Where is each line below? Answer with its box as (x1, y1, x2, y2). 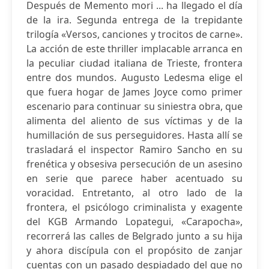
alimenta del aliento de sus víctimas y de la (26, 114, 243, 127)
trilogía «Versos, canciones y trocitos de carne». (26, 28, 243, 41)
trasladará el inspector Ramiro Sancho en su (26, 143, 243, 156)
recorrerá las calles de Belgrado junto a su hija (26, 229, 243, 243)
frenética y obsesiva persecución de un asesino (26, 157, 243, 171)
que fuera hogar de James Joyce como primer (26, 85, 243, 98)
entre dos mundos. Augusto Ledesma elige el (26, 71, 243, 84)
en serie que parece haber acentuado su (26, 172, 243, 185)
